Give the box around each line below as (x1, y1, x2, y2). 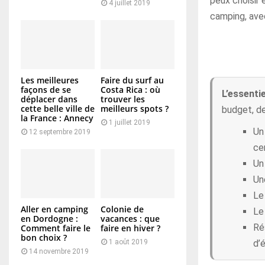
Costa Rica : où (101, 83, 160, 95)
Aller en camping (21, 203, 88, 215)
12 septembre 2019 (29, 127, 91, 136)
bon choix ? (21, 232, 67, 244)
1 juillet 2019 (109, 118, 150, 127)
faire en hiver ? (101, 222, 160, 234)
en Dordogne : (21, 213, 78, 225)
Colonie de (101, 203, 144, 215)
